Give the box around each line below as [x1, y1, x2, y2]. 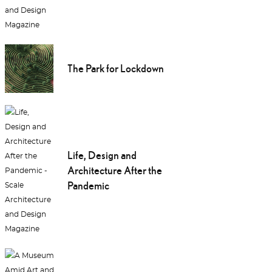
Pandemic [67, 179, 109, 192]
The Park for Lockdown [67, 62, 164, 75]
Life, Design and [67, 149, 137, 162]
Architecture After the [67, 164, 162, 177]
